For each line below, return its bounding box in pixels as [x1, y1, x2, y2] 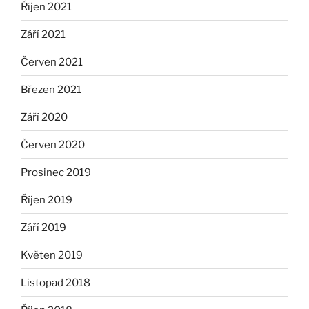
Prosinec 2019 [21, 166, 91, 179]
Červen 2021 [21, 55, 83, 68]
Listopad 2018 [21, 276, 90, 289]
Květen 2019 [21, 248, 83, 261]
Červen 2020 [21, 138, 85, 151]
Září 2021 [21, 28, 66, 41]
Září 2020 [21, 110, 68, 123]
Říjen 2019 [21, 193, 72, 206]
